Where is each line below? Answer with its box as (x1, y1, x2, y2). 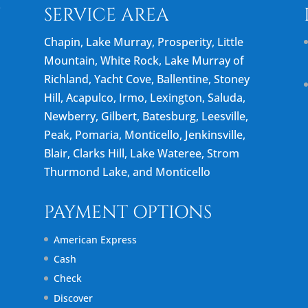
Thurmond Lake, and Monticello (44, 164, 211, 179)
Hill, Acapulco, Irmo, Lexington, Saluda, (44, 89, 246, 105)
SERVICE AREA (44, 3, 170, 27)
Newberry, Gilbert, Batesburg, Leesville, (44, 108, 249, 124)
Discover (54, 291, 93, 305)
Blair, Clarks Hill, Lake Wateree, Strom (44, 145, 240, 161)
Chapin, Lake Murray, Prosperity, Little (44, 34, 244, 49)
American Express (54, 232, 137, 246)
